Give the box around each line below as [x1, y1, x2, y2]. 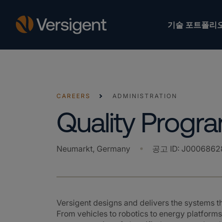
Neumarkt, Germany [56, 144, 130, 154]
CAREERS [56, 92, 91, 100]
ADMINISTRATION [112, 92, 177, 100]
